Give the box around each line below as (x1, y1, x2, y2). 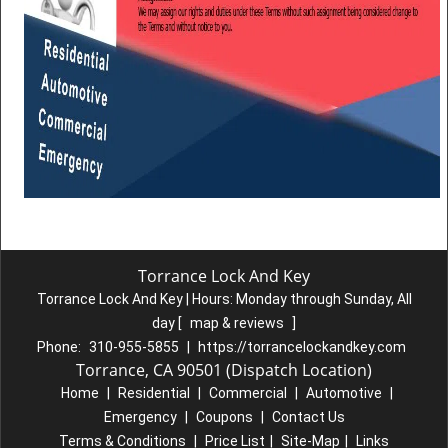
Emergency (103, 409, 177, 425)
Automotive (305, 385, 382, 401)
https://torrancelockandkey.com (198, 339, 406, 355)
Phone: (37, 339, 84, 355)
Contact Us (271, 409, 345, 425)
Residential (117, 385, 190, 401)
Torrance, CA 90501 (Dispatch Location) (76, 359, 372, 381)
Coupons (195, 409, 253, 425)
